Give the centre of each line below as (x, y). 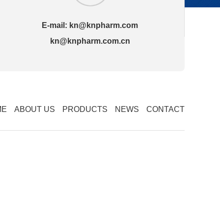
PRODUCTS (85, 109)
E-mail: (56, 26)
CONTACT (165, 109)
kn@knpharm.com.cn (90, 41)
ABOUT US (35, 109)
